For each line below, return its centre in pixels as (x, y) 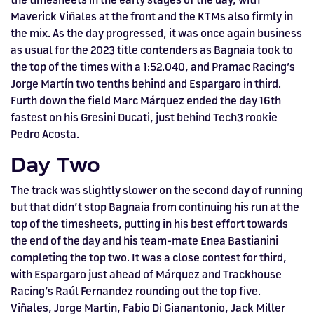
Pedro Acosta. (45, 134)
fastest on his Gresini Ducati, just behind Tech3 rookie (144, 117)
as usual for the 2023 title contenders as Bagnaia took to (152, 50)
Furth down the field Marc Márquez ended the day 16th (146, 101)
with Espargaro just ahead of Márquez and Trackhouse (146, 274)
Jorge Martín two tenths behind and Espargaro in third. (146, 84)
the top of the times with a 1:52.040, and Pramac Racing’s (153, 67)
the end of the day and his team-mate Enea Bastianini (144, 241)
